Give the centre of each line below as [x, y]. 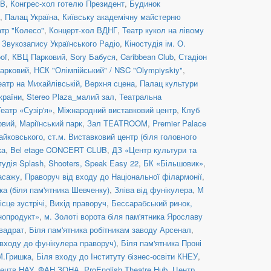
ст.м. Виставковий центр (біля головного [122, 136]
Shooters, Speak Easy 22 [93, 163]
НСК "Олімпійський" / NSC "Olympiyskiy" [108, 70]
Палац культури [169, 83]
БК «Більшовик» [173, 163]
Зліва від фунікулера [153, 189]
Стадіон [193, 56]
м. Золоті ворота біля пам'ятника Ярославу [123, 216]
